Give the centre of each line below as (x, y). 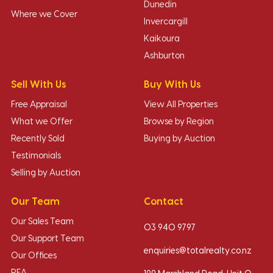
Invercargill (166, 22)
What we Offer (42, 122)
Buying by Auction (179, 139)
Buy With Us (172, 85)
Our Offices (34, 256)
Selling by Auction (46, 173)
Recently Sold (38, 139)
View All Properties (181, 105)
